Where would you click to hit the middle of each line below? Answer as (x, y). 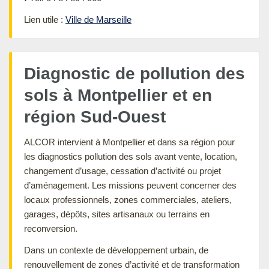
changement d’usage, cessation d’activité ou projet (122, 171)
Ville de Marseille (98, 19)
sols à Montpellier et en (118, 95)
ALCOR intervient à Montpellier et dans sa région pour (129, 142)
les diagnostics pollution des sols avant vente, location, (131, 156)
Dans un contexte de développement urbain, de (116, 250)
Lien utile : (45, 19)
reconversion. (51, 228)
